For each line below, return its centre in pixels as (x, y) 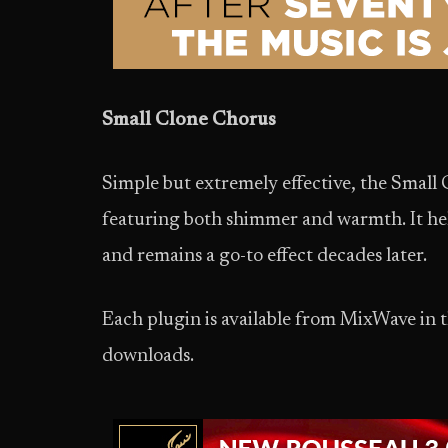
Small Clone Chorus (189, 120)
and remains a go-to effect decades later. (264, 256)
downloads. (148, 356)
